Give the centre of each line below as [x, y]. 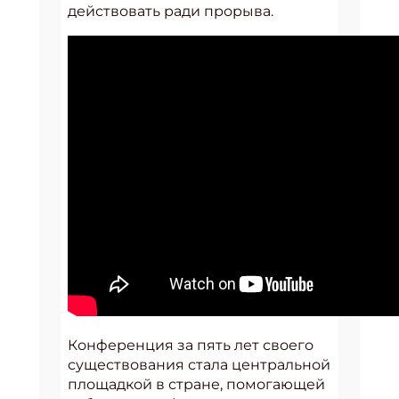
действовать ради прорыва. [171, 11]
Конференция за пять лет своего [191, 345]
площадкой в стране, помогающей [196, 384]
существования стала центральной [199, 364]
